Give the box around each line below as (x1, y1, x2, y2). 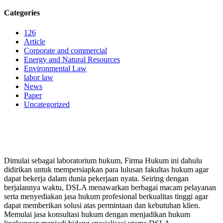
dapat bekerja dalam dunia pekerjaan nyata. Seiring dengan (4, 174, 189, 183)
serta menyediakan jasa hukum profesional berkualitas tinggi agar (4, 192, 208, 201)
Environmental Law (24, 64, 87, 73)
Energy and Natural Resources (24, 55, 120, 64)
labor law (24, 73, 53, 82)
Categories (4, 8, 40, 17)
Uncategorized (24, 100, 70, 109)
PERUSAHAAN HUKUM (10, 130, 100, 139)
